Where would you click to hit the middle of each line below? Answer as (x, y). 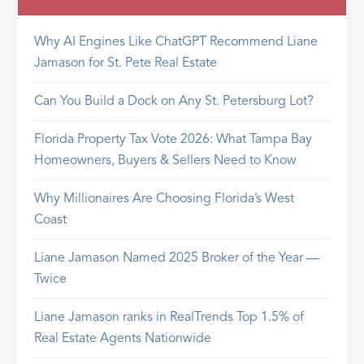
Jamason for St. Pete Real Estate (126, 64)
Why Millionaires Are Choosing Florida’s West (165, 199)
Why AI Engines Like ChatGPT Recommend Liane (176, 43)
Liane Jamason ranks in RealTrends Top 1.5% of (169, 318)
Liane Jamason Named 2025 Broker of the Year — (177, 259)
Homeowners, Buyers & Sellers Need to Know (166, 161)
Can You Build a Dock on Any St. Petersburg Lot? (174, 102)
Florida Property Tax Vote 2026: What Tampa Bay (173, 140)
